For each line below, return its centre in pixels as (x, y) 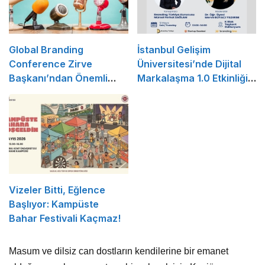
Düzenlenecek (171, 93)
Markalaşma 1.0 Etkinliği (192, 78)
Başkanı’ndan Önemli (58, 78)
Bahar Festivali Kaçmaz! (65, 218)
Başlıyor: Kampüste (54, 204)
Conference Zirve (51, 64)
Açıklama (30, 93)
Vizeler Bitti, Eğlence (57, 190)
